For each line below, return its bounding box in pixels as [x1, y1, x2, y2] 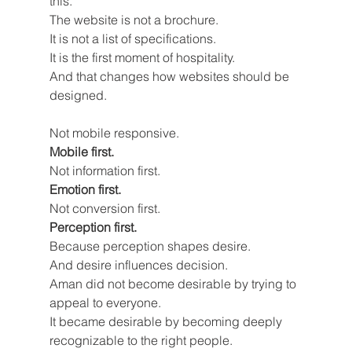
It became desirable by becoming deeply [49, 313, 285, 330]
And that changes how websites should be [49, 68, 292, 85]
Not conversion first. [49, 200, 160, 217]
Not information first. [49, 163, 160, 179]
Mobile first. [49, 144, 114, 160]
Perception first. [49, 219, 137, 236]
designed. [49, 87, 107, 104]
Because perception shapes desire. [49, 238, 251, 255]
